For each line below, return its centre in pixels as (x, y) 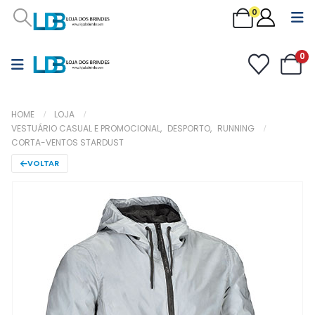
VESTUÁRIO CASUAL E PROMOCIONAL (86, 128)
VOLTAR (43, 163)
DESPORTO (189, 128)
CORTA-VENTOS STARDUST (67, 142)
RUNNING (236, 128)
